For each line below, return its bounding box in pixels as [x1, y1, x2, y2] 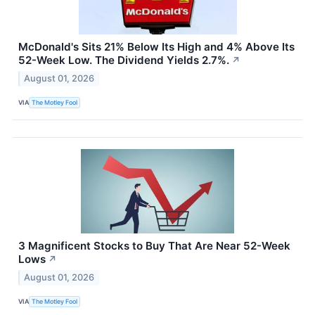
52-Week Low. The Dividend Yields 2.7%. [18, 53, 229, 67]
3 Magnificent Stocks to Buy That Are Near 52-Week [18, 238, 290, 252]
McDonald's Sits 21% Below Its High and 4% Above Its [18, 40, 295, 54]
